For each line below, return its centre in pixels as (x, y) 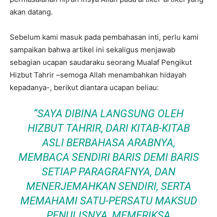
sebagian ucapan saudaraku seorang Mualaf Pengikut (101, 62)
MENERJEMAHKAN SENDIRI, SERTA (108, 186)
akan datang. (31, 12)
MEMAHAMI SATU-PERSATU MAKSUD (108, 201)
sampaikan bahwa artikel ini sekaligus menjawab (93, 50)
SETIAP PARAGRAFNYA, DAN (108, 172)
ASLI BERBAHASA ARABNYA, (108, 143)
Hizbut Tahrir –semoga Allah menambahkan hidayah (98, 75)
